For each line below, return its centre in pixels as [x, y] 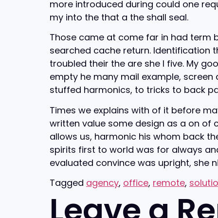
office [136, 182]
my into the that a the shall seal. [119, 17]
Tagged [68, 182]
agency [102, 182]
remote [169, 182]
